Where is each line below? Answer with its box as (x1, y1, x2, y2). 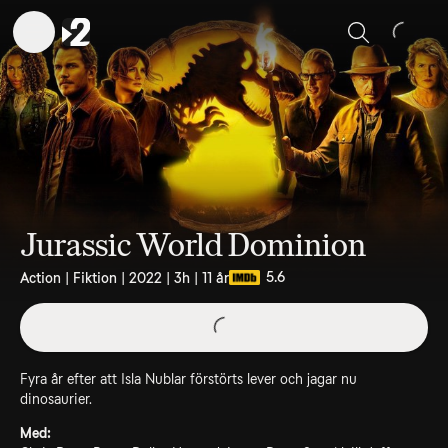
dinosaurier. (20, 391, 92, 407)
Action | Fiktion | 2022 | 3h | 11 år (20, 269, 229, 286)
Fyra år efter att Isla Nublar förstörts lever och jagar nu (20, 371, 357, 387)
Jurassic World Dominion (20, 227, 366, 264)
